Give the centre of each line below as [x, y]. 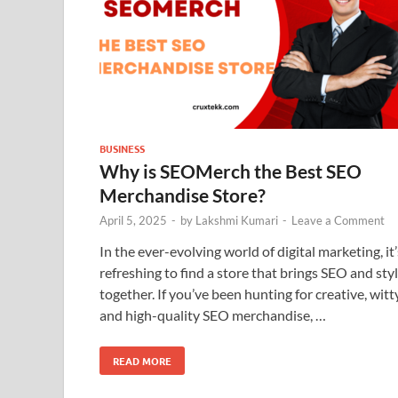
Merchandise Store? [183, 195]
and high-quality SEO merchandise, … [213, 314]
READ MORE [142, 360]
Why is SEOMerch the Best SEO [231, 171]
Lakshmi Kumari [237, 220]
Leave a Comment [338, 220]
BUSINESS [122, 148]
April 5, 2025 [133, 220]
